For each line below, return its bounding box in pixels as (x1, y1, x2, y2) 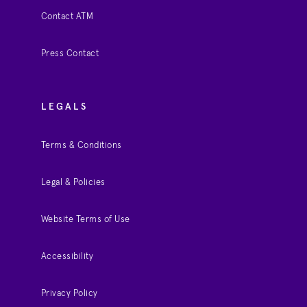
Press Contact (40, 49, 99, 59)
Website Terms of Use (40, 215, 130, 225)
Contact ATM (40, 12, 94, 22)
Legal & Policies (40, 178, 106, 188)
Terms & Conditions (40, 141, 122, 151)
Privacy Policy (40, 289, 98, 299)
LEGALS (40, 102, 88, 112)
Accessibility (40, 252, 94, 262)
